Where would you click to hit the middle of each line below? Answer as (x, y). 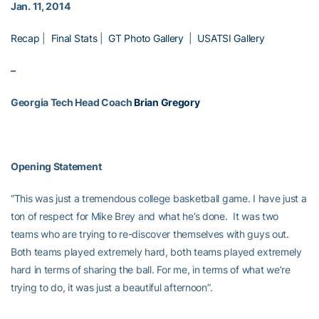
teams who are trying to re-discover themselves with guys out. (151, 234)
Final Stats (74, 38)
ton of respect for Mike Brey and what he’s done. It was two (145, 216)
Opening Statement (56, 166)
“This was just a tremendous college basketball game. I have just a (159, 198)
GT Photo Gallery (146, 38)
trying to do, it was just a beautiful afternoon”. (113, 287)
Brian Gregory (167, 102)
